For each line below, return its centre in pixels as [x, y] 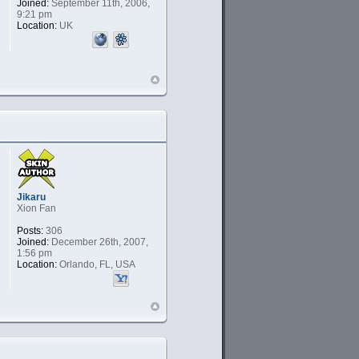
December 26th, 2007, [98, 242]
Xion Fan [36, 209]
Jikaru [31, 198]
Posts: [30, 231]
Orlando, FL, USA [96, 265]
